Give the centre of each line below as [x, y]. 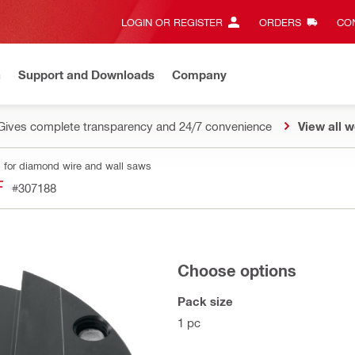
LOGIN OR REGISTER [172, 22]
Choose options [237, 270]
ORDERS [280, 22]
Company [199, 74]
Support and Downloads [86, 74]
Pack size [205, 301]
